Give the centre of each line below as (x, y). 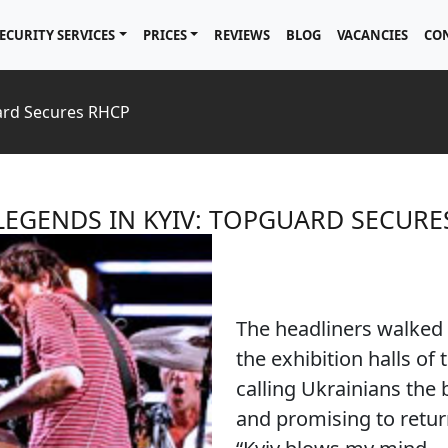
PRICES (164, 34)
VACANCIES (372, 34)
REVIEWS (241, 34)
